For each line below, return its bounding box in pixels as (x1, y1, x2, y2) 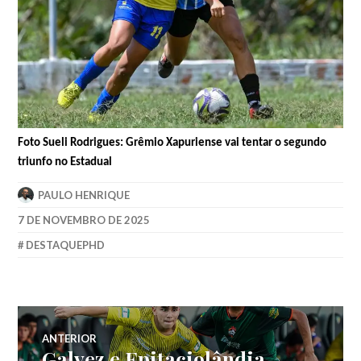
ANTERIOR (42, 331, 98, 345)
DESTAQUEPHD (26, 238, 106, 251)
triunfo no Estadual (18, 156, 113, 169)
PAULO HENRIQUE (38, 188, 131, 201)
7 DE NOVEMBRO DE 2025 (18, 213, 151, 226)
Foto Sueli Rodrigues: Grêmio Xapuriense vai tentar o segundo (18, 137, 327, 150)
